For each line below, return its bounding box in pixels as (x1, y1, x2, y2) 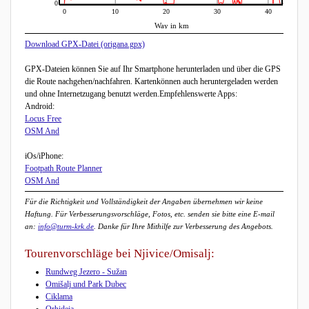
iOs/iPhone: (25, 151, 63, 161)
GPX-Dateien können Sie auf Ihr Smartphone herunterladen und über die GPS (25, 64, 281, 74)
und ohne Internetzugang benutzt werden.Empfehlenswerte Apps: (25, 89, 237, 99)
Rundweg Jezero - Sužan (46, 266, 127, 277)
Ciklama (46, 291, 72, 301)
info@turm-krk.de (38, 222, 94, 231)
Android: (25, 101, 54, 112)
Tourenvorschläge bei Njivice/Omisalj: (25, 247, 215, 261)
